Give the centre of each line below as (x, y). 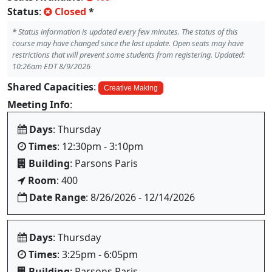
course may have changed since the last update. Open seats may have (128, 43)
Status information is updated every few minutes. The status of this (127, 32)
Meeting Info (39, 104)
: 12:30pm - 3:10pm (100, 146)
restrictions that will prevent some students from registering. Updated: (128, 55)
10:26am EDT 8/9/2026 (51, 66)
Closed (70, 12)
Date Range (57, 197)
